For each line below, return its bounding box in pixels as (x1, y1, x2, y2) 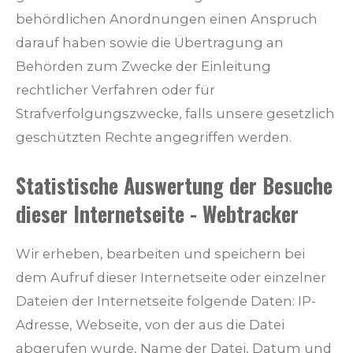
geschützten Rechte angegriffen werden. (16, 129, 292, 146)
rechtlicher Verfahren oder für (16, 82, 215, 98)
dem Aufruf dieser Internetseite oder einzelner (16, 269, 326, 286)
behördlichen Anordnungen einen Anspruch (16, 11, 318, 28)
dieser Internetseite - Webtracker (16, 199, 299, 230)
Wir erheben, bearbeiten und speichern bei (16, 246, 305, 262)
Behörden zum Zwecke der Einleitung (16, 58, 271, 75)
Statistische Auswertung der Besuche (16, 170, 333, 202)
